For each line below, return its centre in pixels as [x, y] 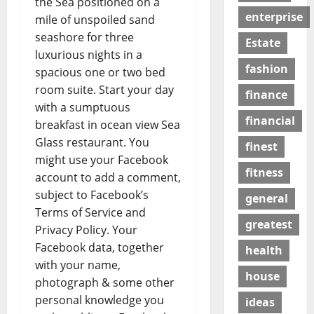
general [266, 199]
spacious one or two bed [100, 72]
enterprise [274, 17]
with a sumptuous [83, 107]
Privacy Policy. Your [86, 230]
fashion [266, 69]
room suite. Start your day [104, 89]
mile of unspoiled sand [95, 19]
